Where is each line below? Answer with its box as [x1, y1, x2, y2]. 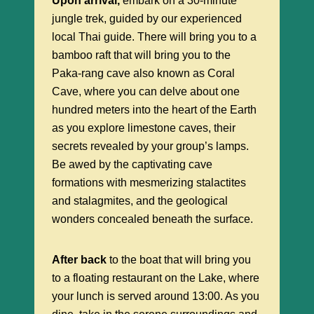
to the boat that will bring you [107, 253, 251, 266]
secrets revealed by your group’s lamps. [52, 139, 249, 152]
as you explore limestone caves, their [52, 121, 235, 134]
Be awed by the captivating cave [52, 158, 212, 170]
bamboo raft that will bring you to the [52, 48, 231, 61]
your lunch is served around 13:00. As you [52, 289, 259, 302]
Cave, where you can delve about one [52, 85, 240, 97]
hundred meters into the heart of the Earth [52, 103, 257, 116]
